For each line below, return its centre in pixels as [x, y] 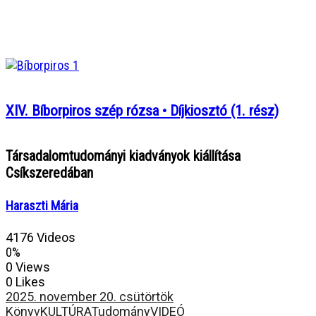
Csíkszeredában [49, 172]
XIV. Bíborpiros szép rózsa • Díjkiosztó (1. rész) [142, 110]
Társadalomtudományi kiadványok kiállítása [123, 156]
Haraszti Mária [42, 205]
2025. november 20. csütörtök [90, 296]
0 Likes [25, 281]
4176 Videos [41, 237]
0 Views [28, 267]
